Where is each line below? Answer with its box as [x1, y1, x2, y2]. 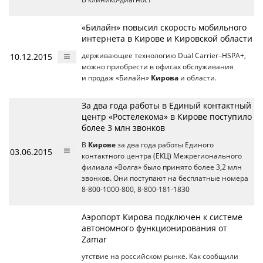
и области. [178, 73, 217, 82]
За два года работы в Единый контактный [82, 99, 251, 111]
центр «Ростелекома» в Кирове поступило [82, 110, 252, 122]
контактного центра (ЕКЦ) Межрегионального [82, 151, 242, 160]
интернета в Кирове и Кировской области [82, 32, 252, 44]
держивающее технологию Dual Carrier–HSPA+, [82, 50, 246, 60]
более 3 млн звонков [82, 122, 165, 133]
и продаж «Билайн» [82, 73, 151, 82]
